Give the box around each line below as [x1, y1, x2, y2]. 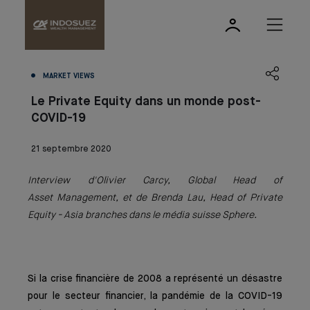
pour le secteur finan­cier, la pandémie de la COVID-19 [28, 291, 282, 301]
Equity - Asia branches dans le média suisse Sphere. [28, 210, 257, 220]
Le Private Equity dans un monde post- [31, 95, 261, 108]
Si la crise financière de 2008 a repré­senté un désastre [28, 274, 282, 284]
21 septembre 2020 [31, 145, 111, 154]
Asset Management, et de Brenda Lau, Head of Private [28, 193, 282, 203]
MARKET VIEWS [43, 73, 95, 80]
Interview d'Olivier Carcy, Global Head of [28, 176, 282, 185]
